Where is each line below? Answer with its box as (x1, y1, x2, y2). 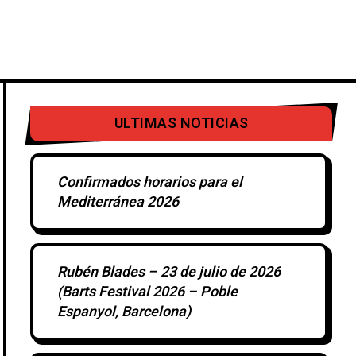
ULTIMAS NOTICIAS (114, 113, 249, 134)
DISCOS (90, 29, 142, 50)
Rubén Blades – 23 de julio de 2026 (57, 261, 281, 283)
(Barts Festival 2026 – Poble (57, 281, 238, 303)
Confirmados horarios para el (57, 172, 243, 193)
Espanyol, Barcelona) (57, 301, 192, 323)
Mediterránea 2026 (57, 192, 180, 213)
